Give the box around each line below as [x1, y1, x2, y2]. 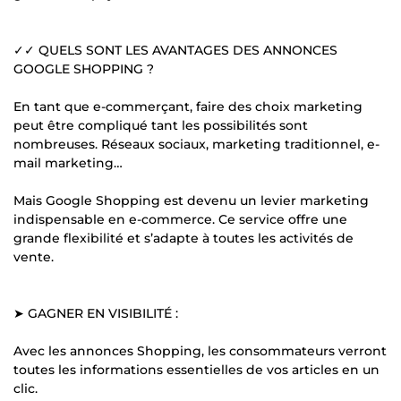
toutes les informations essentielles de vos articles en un [13, 361, 380, 378]
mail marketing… [13, 154, 123, 171]
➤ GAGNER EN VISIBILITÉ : [13, 304, 178, 321]
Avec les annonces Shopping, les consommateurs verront [13, 342, 387, 359]
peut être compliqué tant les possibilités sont [13, 116, 308, 133]
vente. [13, 248, 54, 265]
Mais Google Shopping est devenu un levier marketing [13, 192, 369, 209]
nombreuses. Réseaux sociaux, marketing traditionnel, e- [13, 135, 380, 152]
